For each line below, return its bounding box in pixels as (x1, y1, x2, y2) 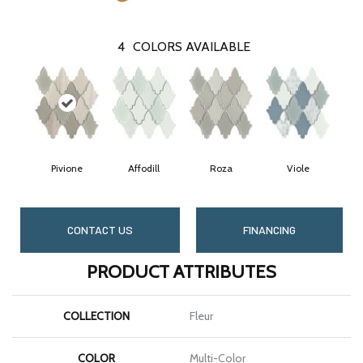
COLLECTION (62, 308, 130, 323)
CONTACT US (67, 222, 133, 237)
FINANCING (243, 222, 296, 237)
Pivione (51, 161, 83, 174)
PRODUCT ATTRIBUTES (87, 260, 276, 283)
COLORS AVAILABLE (132, 38, 250, 54)
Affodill (128, 161, 160, 174)
